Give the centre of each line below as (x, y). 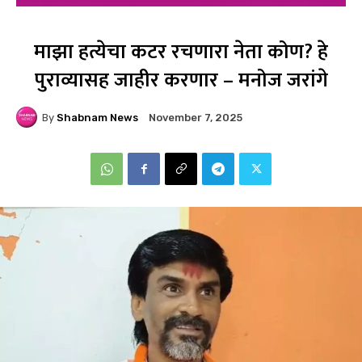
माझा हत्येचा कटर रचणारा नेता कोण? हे (181, 53)
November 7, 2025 (196, 118)
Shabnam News (97, 117)
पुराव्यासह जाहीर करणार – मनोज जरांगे (181, 81)
